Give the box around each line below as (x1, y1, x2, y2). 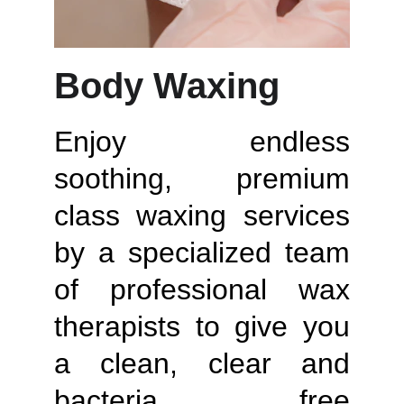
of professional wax (54, 273, 350, 306)
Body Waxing (54, 66, 280, 106)
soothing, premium (54, 162, 350, 195)
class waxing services (54, 199, 350, 232)
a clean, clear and (54, 347, 350, 380)
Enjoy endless (54, 125, 350, 158)
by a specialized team (54, 236, 350, 269)
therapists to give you (54, 310, 350, 343)
